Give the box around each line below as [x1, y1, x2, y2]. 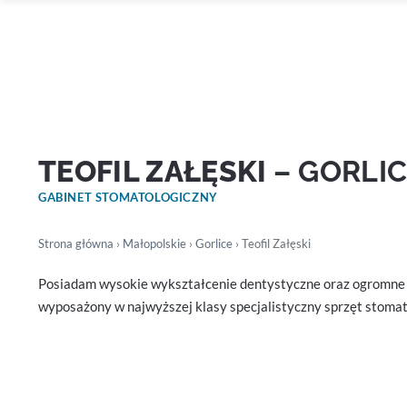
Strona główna [38, 236, 114, 251]
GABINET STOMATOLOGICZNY [38, 190, 218, 204]
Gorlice [195, 236, 233, 251]
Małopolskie [123, 236, 186, 251]
